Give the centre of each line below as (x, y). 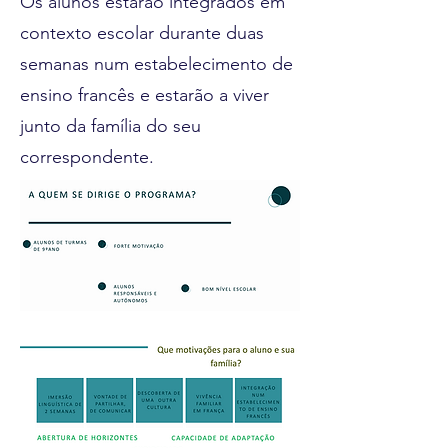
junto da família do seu (110, 126)
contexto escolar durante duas (142, 33)
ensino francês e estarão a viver (144, 95)
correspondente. (89, 157)
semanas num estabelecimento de (156, 64)
